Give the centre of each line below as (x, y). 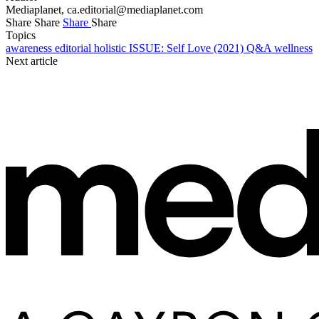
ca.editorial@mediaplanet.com (135, 9)
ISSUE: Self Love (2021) (188, 48)
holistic (111, 48)
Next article (32, 61)
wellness (293, 48)
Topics (21, 35)
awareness (30, 48)
